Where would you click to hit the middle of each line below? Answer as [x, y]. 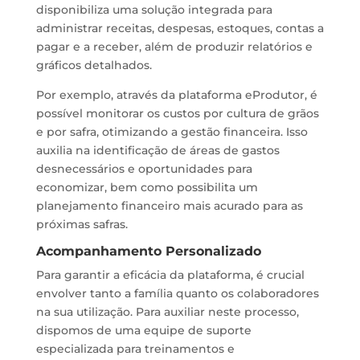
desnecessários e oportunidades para [144, 169]
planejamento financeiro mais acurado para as [169, 206]
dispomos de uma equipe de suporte [143, 330]
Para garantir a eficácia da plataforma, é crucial [170, 275]
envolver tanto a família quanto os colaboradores [177, 293]
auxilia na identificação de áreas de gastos [157, 150]
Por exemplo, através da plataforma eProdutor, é [176, 95]
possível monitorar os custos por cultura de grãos [177, 113]
